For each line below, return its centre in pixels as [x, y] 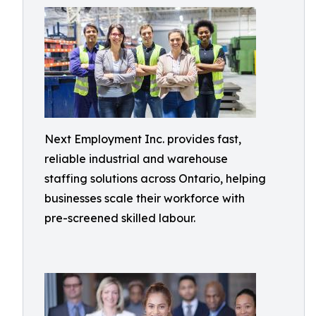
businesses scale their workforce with [145, 198]
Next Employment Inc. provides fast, [143, 139]
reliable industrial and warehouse [136, 159]
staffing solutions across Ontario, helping [155, 178]
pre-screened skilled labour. [120, 218]
